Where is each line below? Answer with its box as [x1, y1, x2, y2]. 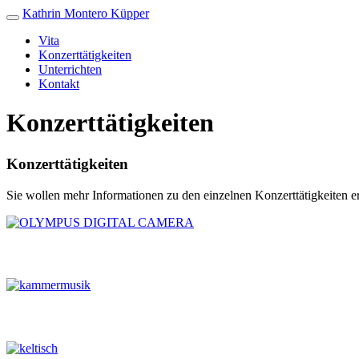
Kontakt [38, 77, 79, 91]
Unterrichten [38, 63, 102, 76]
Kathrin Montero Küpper [22, 6, 149, 20]
